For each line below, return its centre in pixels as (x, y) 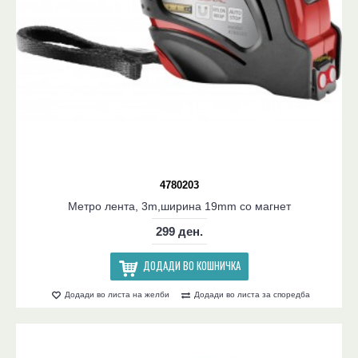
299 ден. (179, 231)
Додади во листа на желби (117, 294)
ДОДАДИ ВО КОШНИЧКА (191, 265)
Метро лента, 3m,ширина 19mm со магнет (179, 206)
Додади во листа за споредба (252, 294)
